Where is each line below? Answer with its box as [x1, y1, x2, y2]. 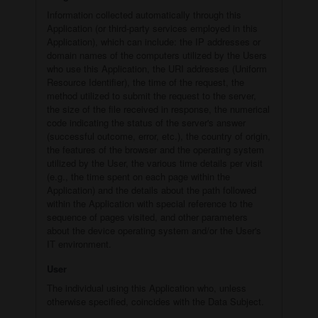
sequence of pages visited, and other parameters [47, 209, 248, 224]
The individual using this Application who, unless [47, 280, 246, 295]
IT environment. [47, 236, 111, 251]
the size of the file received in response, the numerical [47, 102, 270, 116]
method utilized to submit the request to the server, [47, 88, 256, 102]
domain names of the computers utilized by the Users [47, 48, 267, 62]
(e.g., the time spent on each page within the [47, 169, 230, 183]
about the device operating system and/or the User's [47, 223, 261, 237]
